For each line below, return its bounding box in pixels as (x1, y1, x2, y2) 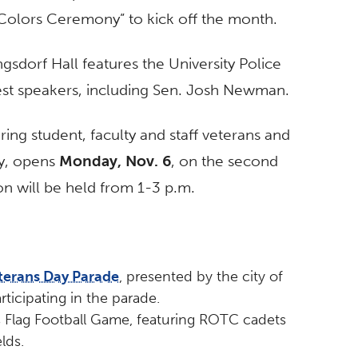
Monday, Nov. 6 (59, 151, 171, 170)
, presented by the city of (119, 268, 283, 286)
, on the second (171, 151, 278, 170)
